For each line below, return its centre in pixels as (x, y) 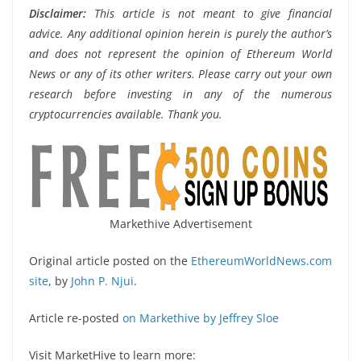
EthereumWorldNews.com (261, 260)
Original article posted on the (110, 260)
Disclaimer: (58, 13)
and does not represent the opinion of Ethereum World (180, 53)
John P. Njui (102, 280)
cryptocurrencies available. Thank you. (126, 114)
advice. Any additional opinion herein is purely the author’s (180, 33)
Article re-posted (74, 317)
